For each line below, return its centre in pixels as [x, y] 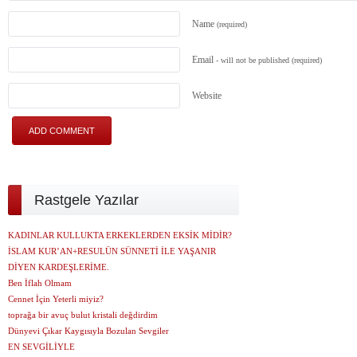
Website [207, 96]
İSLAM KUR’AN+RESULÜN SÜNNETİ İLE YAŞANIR [112, 251]
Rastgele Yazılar [86, 200]
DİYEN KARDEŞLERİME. [59, 267]
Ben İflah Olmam [40, 283]
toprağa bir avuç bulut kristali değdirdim [83, 315]
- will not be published [253, 60]
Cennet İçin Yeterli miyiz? [56, 299]
